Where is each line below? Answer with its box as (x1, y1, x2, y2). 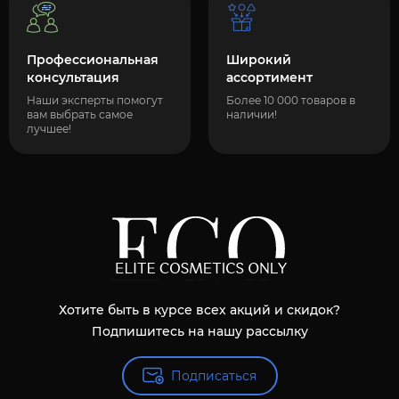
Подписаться (171, 367, 256, 384)
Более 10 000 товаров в (226, 93, 355, 107)
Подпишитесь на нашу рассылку (91, 322, 308, 339)
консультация (27, 69, 119, 85)
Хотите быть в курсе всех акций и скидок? (59, 301, 340, 318)
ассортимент (226, 69, 313, 85)
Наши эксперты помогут (27, 93, 163, 107)
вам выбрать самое (27, 107, 133, 121)
